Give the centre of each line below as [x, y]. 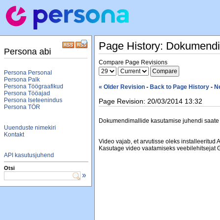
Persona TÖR [22, 107]
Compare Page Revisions [133, 62]
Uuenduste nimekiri [30, 128]
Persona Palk [22, 80]
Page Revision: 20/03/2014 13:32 [151, 101]
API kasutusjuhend [29, 155]
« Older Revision [122, 87]
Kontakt [14, 135]
